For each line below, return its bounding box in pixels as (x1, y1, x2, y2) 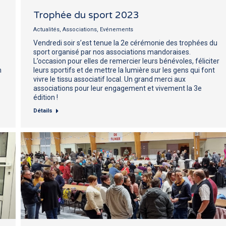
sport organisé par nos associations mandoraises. (33, 47, 191, 56)
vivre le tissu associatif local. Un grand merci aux (33, 75, 186, 83)
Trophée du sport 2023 (33, 9, 139, 21)
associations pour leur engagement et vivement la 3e (33, 84, 202, 92)
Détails (33, 107, 52, 114)
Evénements (100, 26, 133, 33)
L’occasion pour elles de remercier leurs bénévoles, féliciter (33, 56, 219, 65)
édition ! (33, 93, 58, 101)
